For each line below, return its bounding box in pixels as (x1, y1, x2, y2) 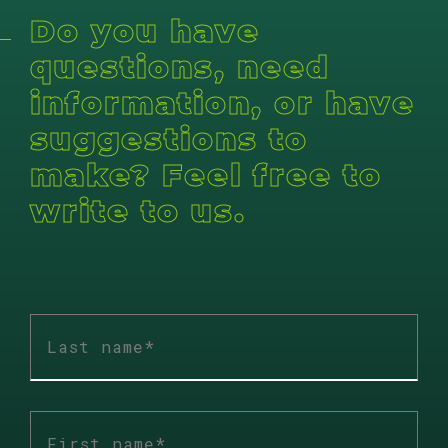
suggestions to (30, 120, 308, 158)
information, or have (30, 84, 415, 122)
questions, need (30, 48, 330, 86)
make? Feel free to (30, 156, 382, 194)
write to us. (30, 192, 246, 230)
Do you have (30, 12, 260, 50)
